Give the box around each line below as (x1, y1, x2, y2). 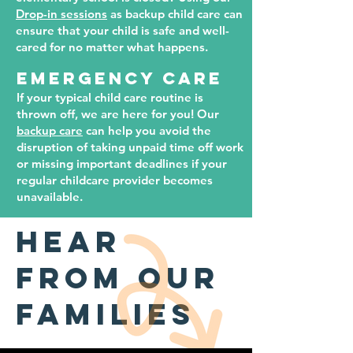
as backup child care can (107, 6, 243, 21)
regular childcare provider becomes (17, 173, 213, 188)
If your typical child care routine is (17, 90, 203, 105)
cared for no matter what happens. (16, 39, 208, 54)
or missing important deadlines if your (17, 156, 227, 171)
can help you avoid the (83, 123, 211, 138)
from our (16, 259, 220, 296)
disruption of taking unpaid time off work (17, 139, 243, 154)
